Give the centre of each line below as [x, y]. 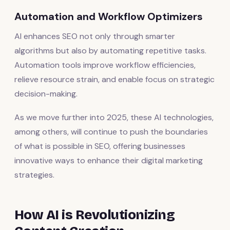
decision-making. [46, 93]
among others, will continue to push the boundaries [111, 131]
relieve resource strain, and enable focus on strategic [114, 79]
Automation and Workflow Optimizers [109, 16]
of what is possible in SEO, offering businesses [100, 146]
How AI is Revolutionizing [95, 215]
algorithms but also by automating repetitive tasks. [110, 50]
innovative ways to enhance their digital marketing [109, 160]
